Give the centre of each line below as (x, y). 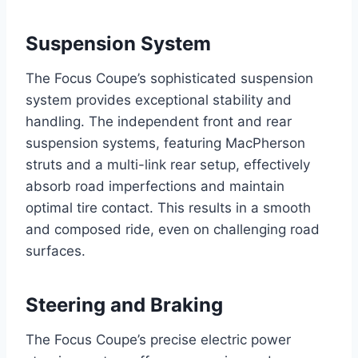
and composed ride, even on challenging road (173, 229)
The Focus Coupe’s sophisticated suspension (169, 78)
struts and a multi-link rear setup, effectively (168, 164)
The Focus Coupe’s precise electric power (158, 339)
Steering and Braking (124, 304)
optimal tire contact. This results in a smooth (168, 207)
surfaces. (56, 251)
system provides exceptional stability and (159, 99)
